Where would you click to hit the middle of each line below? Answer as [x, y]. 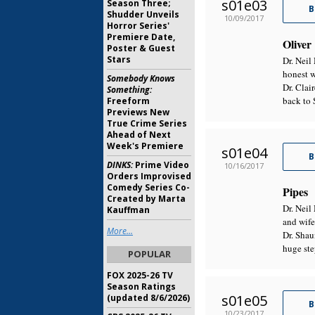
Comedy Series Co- [148, 187]
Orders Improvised [149, 176]
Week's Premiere [145, 146]
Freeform [128, 101]
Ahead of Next [139, 135]
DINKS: [120, 165]
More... [120, 231]
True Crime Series [147, 123]
